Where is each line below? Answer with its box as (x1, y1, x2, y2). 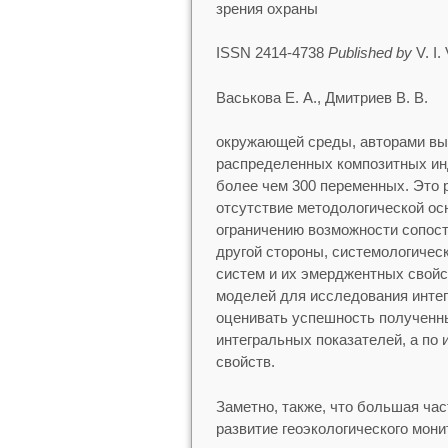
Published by (327, 44, 412, 62)
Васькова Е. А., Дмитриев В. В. (215, 88, 428, 106)
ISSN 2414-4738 (215, 44, 328, 62)
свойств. (215, 353, 275, 371)
